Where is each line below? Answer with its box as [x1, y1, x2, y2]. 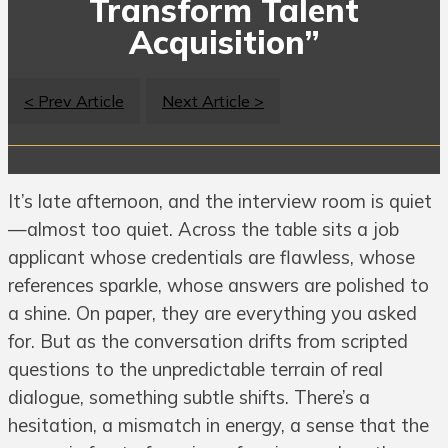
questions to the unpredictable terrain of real [8, 358, 383, 382]
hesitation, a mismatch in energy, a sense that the [8, 414, 429, 438]
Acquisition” [128, 21, 320, 62]
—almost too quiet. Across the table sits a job [8, 218, 399, 242]
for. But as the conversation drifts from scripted [8, 330, 408, 354]
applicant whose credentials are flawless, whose [8, 246, 415, 270]
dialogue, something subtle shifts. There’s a [8, 386, 370, 410]
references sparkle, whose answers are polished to [8, 274, 429, 298]
